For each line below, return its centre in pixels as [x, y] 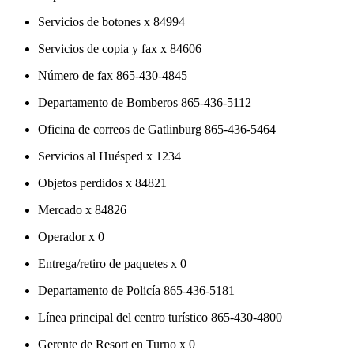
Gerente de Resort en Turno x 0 [117, 344]
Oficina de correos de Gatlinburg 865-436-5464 [157, 129]
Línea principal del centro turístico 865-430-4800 [160, 317]
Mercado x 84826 [82, 209]
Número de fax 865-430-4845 [113, 75]
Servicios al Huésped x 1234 [109, 156]
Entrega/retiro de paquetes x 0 [112, 263]
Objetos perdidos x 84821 [102, 183]
